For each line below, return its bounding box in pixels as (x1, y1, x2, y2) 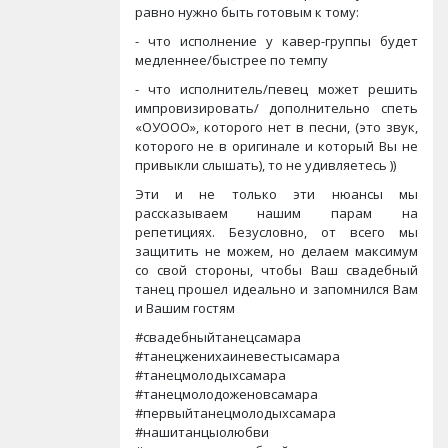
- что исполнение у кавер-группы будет (134, 32, 418, 50)
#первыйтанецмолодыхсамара (134, 404, 336, 422)
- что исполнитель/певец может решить (134, 80, 418, 98)
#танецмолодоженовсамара (134, 385, 318, 403)
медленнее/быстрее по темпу (134, 51, 328, 69)
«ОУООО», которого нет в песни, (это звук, (134, 118, 418, 136)
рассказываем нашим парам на (134, 204, 418, 222)
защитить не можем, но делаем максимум (134, 242, 418, 260)
